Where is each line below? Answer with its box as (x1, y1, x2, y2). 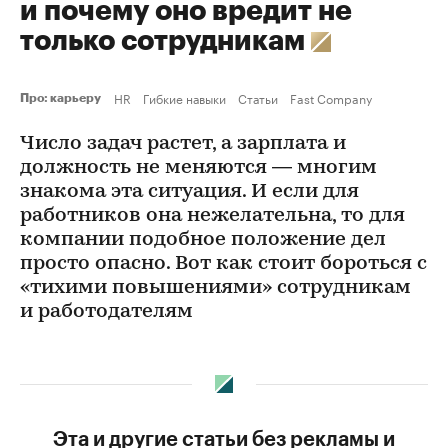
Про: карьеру (20, 92, 106, 104)
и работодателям (20, 302, 193, 322)
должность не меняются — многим (20, 158, 377, 178)
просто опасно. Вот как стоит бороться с (20, 254, 427, 274)
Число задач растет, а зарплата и (20, 134, 346, 154)
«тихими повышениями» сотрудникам (20, 278, 411, 298)
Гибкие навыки (143, 88, 226, 107)
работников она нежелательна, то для (20, 206, 405, 226)
